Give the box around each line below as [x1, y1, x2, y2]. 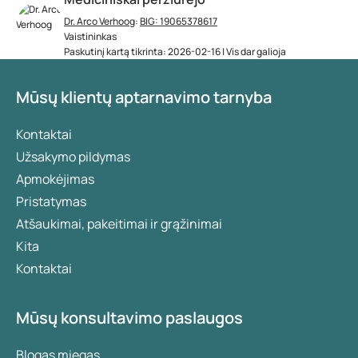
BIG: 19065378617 [140, 14, 217, 29]
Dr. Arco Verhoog [64, 14, 135, 29]
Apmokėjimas [16, 170, 94, 189]
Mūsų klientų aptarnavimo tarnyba [16, 86, 272, 109]
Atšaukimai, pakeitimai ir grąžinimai [16, 215, 222, 233]
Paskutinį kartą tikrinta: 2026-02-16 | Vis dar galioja [64, 45, 286, 59]
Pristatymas [16, 193, 86, 211]
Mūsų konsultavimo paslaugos [16, 307, 243, 329]
